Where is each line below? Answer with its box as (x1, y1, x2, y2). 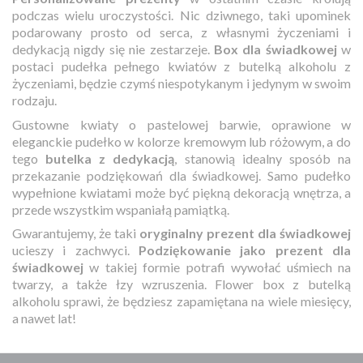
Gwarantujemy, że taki (12, 225, 139, 241)
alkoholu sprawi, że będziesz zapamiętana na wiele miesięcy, (12, 293, 351, 309)
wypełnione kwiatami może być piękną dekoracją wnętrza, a (12, 184, 351, 200)
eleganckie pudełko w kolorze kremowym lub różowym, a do (12, 133, 351, 149)
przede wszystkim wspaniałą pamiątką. (12, 201, 232, 217)
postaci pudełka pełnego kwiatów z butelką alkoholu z (12, 58, 351, 74)
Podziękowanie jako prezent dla (139, 242, 351, 258)
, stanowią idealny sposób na (174, 150, 352, 166)
